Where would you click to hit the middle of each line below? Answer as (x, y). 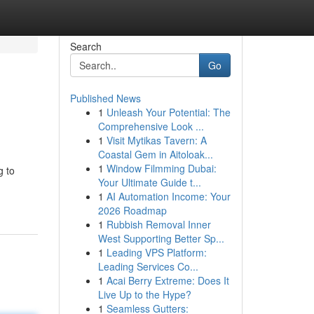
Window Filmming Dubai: (161, 168)
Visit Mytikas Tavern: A (156, 140)
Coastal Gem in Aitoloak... (155, 154)
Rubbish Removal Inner (158, 224)
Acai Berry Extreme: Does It (168, 280)
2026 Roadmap (132, 210)
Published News (105, 98)
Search (86, 46)
